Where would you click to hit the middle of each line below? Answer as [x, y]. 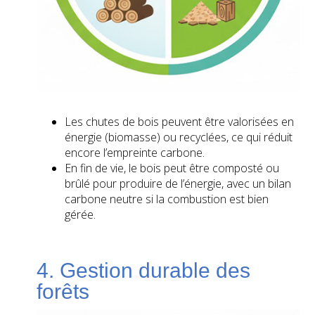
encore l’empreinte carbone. [135, 152]
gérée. [81, 214]
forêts [63, 291]
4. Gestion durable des [144, 270]
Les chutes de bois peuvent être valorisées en [180, 121]
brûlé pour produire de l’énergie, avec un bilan [178, 183]
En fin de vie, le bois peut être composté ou [172, 168]
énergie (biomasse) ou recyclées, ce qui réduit [179, 137]
